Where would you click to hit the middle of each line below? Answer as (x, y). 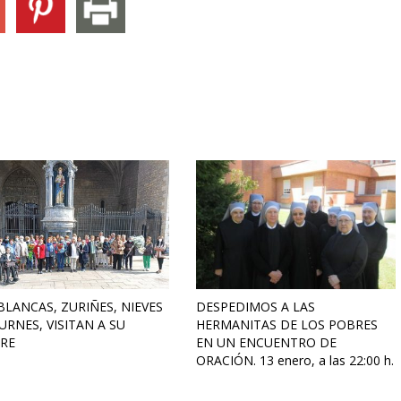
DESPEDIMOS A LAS (256, 307)
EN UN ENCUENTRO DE (266, 343)
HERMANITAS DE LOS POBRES (287, 325)
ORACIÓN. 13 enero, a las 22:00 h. (295, 361)
